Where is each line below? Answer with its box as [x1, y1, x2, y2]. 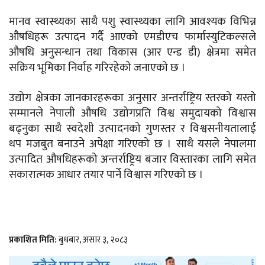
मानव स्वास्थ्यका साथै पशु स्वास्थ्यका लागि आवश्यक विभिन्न [9, 12, 256, 31]
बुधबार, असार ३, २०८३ [59, 232, 128, 248]
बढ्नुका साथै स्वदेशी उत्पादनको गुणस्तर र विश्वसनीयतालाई [9, 119, 256, 138]
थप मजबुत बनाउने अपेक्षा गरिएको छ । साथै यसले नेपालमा [9, 135, 256, 154]
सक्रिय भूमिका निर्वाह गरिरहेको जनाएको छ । [9, 59, 186, 77]
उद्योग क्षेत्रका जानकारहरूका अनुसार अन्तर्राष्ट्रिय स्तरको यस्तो [9, 89, 256, 108]
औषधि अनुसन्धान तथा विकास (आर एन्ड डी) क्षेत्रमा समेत [9, 43, 256, 62]
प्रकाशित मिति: [9, 232, 59, 248]
